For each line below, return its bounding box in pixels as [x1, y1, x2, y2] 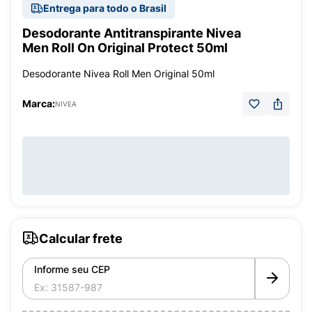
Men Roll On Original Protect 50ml [22, 40, 228, 55]
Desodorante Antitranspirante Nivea [22, 26, 241, 40]
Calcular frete [39, 231, 123, 246]
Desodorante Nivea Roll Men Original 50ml [22, 68, 214, 79]
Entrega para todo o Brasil [43, 2, 166, 14]
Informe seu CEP [34, 263, 110, 275]
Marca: [22, 97, 55, 109]
